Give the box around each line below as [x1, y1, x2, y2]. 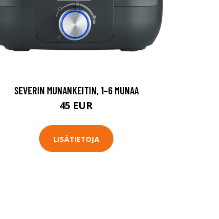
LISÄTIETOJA [53, 133, 99, 144]
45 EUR [60, 99, 93, 112]
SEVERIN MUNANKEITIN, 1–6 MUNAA [14, 84, 139, 96]
